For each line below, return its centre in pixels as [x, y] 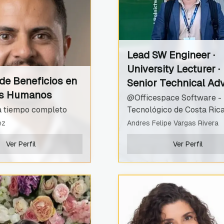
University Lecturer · [173, 69]
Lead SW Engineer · [171, 55]
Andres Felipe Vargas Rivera [172, 123]
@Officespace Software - [174, 97]
